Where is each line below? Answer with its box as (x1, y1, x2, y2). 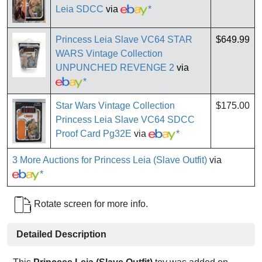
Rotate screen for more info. (32, 199, 148, 209)
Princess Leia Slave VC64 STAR (56, 35, 192, 45)
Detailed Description (16, 229, 106, 240)
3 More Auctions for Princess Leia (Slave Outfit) (12, 155, 207, 166)
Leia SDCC (56, 4, 104, 15)
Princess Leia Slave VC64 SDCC (56, 115, 195, 125)
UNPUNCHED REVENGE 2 (56, 63, 174, 73)
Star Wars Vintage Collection (56, 101, 175, 111)
